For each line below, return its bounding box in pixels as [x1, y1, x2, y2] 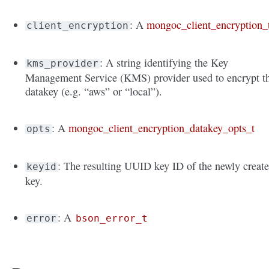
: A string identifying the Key [100, 55, 229, 70]
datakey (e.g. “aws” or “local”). [25, 84, 163, 99]
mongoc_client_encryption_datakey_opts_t [68, 121, 255, 136]
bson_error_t [76, 213, 148, 225]
